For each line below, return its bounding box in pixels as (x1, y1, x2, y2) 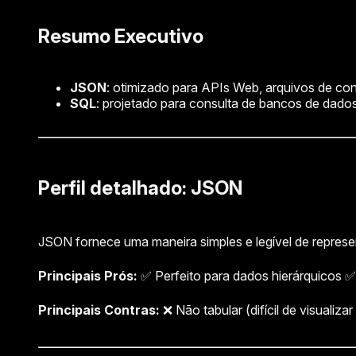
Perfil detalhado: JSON (38, 176, 242, 199)
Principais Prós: (38, 267, 137, 284)
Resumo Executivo (38, 24, 203, 48)
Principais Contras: (38, 301, 160, 318)
